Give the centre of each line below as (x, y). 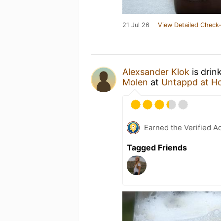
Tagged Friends (157, 147)
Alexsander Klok (156, 72)
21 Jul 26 (136, 25)
